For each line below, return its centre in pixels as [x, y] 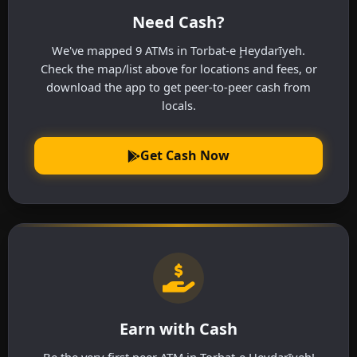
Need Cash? [178, 22]
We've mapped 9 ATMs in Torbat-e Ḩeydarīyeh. [178, 50]
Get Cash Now [185, 156]
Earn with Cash [178, 329]
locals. [178, 105]
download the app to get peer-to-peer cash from [178, 86]
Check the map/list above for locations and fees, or [178, 68]
